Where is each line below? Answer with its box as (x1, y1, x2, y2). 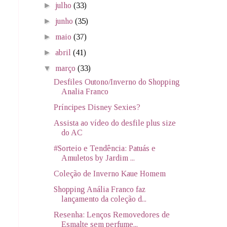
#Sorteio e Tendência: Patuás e (53, 143, 156, 153)
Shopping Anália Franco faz (53, 184, 145, 194)
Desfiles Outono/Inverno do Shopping (53, 77, 180, 86)
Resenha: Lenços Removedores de (53, 210, 170, 219)
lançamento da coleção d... (61, 194, 146, 203)
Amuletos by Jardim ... (61, 153, 135, 162)
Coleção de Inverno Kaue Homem (53, 169, 166, 178)
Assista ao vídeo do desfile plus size (53, 118, 176, 127)
